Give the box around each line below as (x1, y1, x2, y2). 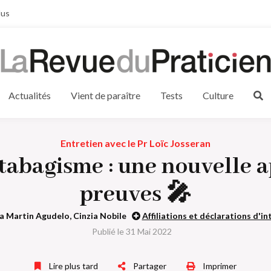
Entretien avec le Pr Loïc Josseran (60, 137, 211, 149)
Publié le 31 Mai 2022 (91, 226, 172, 237)
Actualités (8, 90, 51, 102)
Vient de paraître (70, 90, 140, 102)
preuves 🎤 (80, 180, 191, 210)
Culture (202, 90, 233, 102)
